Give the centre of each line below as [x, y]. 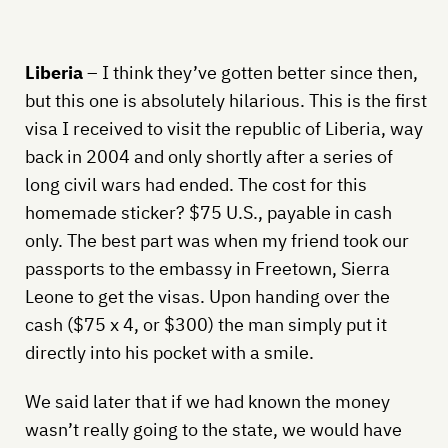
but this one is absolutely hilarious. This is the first [225, 100]
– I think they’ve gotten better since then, [252, 72]
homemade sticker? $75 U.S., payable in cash [208, 212]
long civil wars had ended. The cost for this [195, 184]
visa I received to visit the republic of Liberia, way [223, 128]
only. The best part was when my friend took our [216, 240]
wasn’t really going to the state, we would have [213, 429]
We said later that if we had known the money [207, 401]
